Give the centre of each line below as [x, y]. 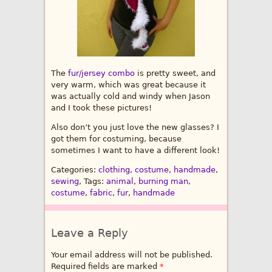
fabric [101, 193]
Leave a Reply [90, 233]
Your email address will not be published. [132, 255]
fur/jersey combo [101, 73]
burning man [163, 182]
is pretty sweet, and [175, 73]
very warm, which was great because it [128, 85]
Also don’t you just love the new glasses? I [135, 127]
